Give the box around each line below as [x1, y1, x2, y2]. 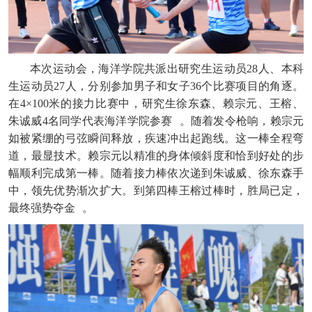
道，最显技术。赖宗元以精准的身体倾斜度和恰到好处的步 [8, 149, 304, 162]
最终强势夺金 [8, 201, 75, 214]
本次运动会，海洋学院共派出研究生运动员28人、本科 [30, 62, 304, 75]
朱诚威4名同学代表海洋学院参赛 [8, 114, 173, 127]
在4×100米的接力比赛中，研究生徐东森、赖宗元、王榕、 [8, 97, 304, 109]
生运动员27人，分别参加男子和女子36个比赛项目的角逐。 [8, 79, 304, 92]
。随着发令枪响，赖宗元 [179, 114, 304, 127]
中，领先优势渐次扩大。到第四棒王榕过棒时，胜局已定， [8, 184, 304, 196]
